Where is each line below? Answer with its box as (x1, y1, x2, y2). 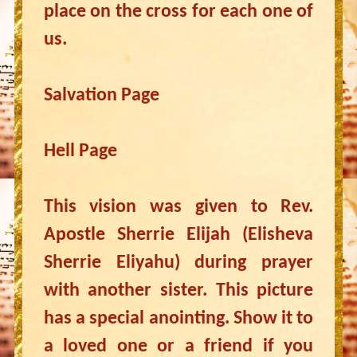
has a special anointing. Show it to (43, 309, 314, 328)
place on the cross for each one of (43, 2, 314, 22)
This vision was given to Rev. (43, 198, 314, 217)
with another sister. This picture (43, 281, 314, 300)
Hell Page (43, 142, 117, 161)
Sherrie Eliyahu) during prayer (43, 253, 314, 273)
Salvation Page (43, 86, 159, 105)
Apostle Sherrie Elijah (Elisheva (43, 226, 314, 245)
